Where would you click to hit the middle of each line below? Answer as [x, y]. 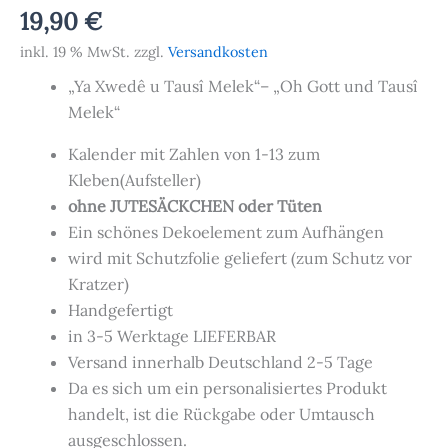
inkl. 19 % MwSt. [75, 52]
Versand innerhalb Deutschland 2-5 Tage [220, 362]
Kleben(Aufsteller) [134, 180]
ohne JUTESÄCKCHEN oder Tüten [195, 206]
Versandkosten [218, 52]
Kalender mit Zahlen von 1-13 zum [194, 154]
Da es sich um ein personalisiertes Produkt [227, 388]
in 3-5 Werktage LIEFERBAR [172, 336]
